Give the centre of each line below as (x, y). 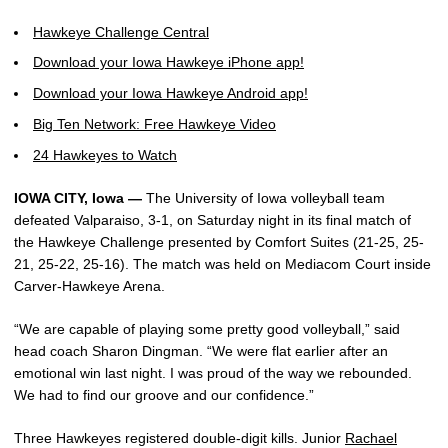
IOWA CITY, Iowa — (78, 197)
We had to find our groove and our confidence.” (164, 394)
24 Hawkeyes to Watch (105, 154)
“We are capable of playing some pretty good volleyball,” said (207, 328)
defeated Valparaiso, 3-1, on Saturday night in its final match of (212, 219)
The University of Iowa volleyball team (263, 197)
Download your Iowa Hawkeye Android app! (170, 93)
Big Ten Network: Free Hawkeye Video (154, 123)
